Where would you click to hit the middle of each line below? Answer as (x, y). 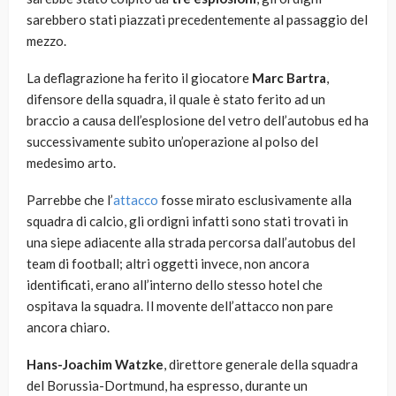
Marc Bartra (289, 78)
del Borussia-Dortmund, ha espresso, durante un (167, 386)
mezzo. (46, 41)
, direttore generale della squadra (261, 365)
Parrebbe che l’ (70, 200)
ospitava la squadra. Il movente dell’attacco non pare (180, 306)
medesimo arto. (71, 163)
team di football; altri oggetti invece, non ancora (168, 264)
